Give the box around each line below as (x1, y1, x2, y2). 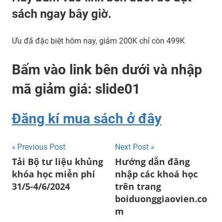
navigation (11, 160, 76, 177)
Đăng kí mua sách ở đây (12, 110, 162, 127)
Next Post (115, 142, 149, 152)
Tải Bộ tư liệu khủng (12, 155, 103, 167)
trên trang (115, 180, 161, 192)
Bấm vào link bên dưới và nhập (12, 61, 202, 78)
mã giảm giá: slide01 (12, 80, 140, 97)
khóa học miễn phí (12, 167, 95, 180)
